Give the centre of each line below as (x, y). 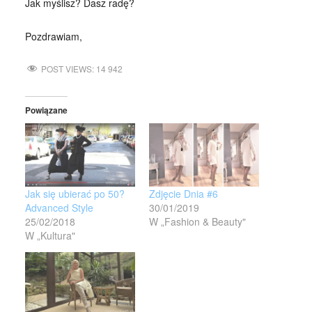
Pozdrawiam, (53, 36)
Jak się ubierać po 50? (75, 193)
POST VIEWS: (67, 68)
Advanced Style (59, 207)
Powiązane (46, 110)
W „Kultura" (50, 235)
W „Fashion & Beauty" (197, 221)
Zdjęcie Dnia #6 (183, 193)
